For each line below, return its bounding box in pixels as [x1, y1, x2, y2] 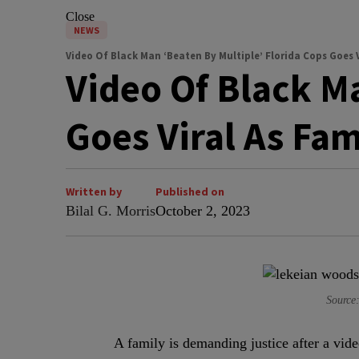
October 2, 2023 [155, 202, 250, 219]
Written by [66, 184, 122, 199]
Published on [155, 184, 224, 199]
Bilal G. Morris [66, 202, 155, 219]
